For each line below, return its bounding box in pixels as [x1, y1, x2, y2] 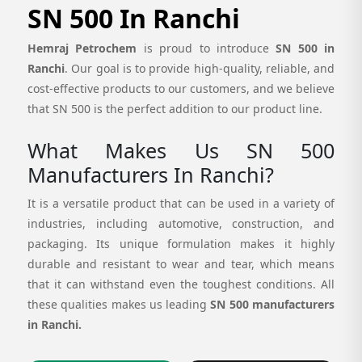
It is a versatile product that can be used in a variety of [27, 195, 335, 211]
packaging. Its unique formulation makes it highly [27, 235, 335, 251]
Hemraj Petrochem [27, 40, 144, 56]
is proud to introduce [143, 40, 276, 56]
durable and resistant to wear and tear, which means [27, 255, 335, 271]
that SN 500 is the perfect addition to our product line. [27, 100, 322, 116]
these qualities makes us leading [27, 296, 211, 312]
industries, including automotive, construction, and [27, 215, 335, 231]
